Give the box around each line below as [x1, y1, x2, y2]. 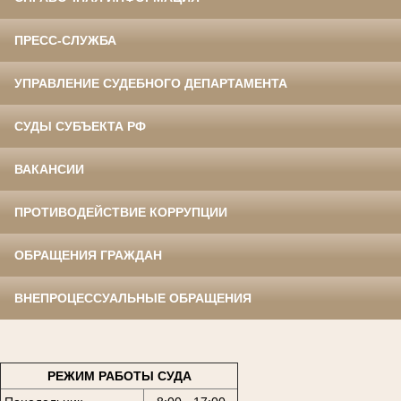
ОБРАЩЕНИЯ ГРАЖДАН [14, 248, 162, 263]
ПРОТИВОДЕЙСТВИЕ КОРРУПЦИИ [14, 205, 227, 220]
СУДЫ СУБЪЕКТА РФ [14, 119, 146, 134]
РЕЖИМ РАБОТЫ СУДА [47, 368, 192, 383]
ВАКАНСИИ [14, 162, 84, 177]
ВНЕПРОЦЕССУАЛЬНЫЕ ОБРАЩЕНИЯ [14, 291, 252, 306]
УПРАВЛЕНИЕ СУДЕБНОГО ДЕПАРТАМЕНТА [14, 76, 287, 91]
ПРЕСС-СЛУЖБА [14, 33, 116, 48]
